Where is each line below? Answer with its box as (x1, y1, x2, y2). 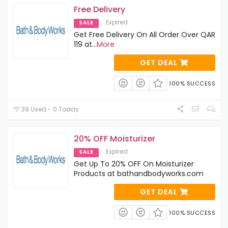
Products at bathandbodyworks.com (74, 168, 204, 179)
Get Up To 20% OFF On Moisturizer (74, 158, 194, 169)
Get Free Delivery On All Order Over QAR (74, 30, 215, 40)
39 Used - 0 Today (20, 104, 79, 113)
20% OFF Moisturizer (74, 132, 155, 145)
